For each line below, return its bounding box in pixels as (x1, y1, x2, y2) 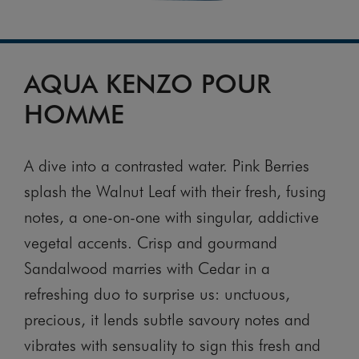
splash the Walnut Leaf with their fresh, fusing (24, 179, 326, 201)
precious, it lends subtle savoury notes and (24, 308, 310, 329)
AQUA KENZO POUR (24, 65, 271, 99)
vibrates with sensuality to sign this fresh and (24, 333, 321, 355)
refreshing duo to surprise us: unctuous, (24, 282, 290, 304)
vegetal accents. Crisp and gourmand (24, 231, 277, 252)
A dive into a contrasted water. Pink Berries (24, 154, 309, 175)
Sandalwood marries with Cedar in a (24, 256, 270, 278)
